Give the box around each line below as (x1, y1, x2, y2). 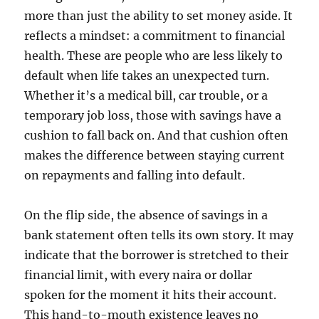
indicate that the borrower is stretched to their (24, 248, 289, 263)
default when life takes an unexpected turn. (24, 68, 270, 83)
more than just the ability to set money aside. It (24, 9, 293, 23)
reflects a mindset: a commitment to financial (24, 28, 286, 43)
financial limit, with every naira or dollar (24, 268, 253, 283)
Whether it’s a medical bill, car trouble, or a (24, 88, 268, 103)
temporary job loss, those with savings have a (24, 108, 282, 123)
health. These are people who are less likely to (24, 48, 283, 63)
